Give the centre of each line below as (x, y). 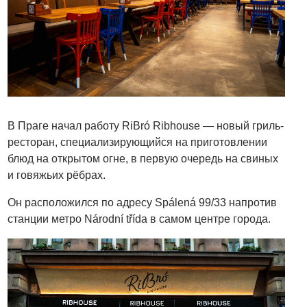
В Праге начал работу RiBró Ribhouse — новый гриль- (146, 125)
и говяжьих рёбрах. (57, 175)
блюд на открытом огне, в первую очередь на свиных (143, 158)
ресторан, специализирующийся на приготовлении (138, 142)
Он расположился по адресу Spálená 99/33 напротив (143, 202)
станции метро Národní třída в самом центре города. (139, 219)
